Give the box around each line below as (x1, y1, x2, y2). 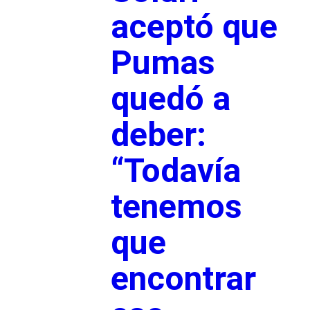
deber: (110, 114, 206, 154)
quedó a (110, 78, 230, 118)
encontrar (110, 258, 256, 298)
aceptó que (110, 6, 277, 46)
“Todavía (110, 150, 241, 190)
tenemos (110, 186, 242, 226)
